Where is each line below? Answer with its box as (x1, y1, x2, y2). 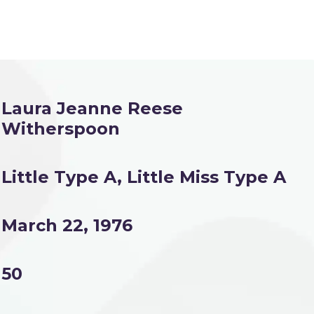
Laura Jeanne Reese (1, 98, 183, 118)
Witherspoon (1, 118, 120, 139)
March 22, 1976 (1, 215, 132, 235)
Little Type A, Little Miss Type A (1, 167, 286, 187)
